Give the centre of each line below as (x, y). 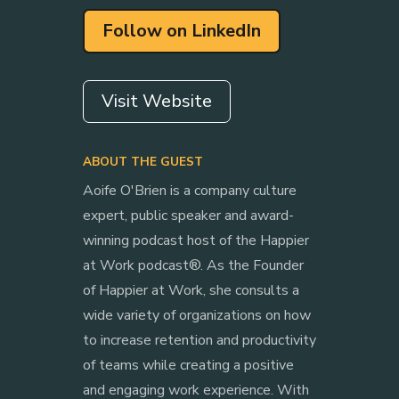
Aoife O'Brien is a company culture (189, 190)
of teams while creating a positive (188, 365)
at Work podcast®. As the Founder (193, 265)
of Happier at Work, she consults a (191, 290)
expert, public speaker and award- (188, 215)
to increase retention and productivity (199, 340)
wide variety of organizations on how (196, 315)
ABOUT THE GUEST (142, 161)
